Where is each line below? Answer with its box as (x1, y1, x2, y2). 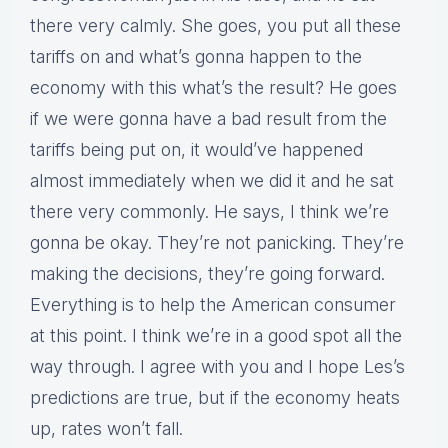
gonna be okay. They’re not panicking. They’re (30, 232, 404, 254)
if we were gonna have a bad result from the (30, 108, 387, 130)
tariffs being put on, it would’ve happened (30, 139, 363, 161)
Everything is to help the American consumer (30, 294, 396, 316)
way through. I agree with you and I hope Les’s (30, 356, 405, 378)
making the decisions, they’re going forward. (30, 263, 385, 285)
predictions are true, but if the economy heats (30, 387, 400, 409)
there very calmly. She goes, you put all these (30, 15, 401, 37)
